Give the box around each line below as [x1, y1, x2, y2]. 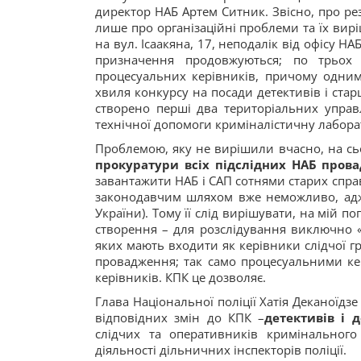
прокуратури [95, 156, 179, 172]
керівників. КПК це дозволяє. [95, 269, 266, 285]
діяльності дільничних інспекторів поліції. [95, 342, 346, 358]
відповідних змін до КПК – [95, 309, 265, 326]
